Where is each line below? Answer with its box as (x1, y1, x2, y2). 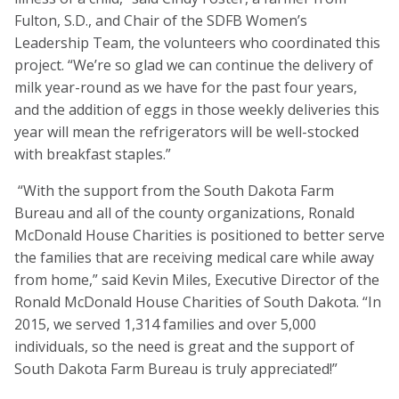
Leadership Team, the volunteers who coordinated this (14, 32, 380, 53)
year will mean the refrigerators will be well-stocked (14, 121, 359, 142)
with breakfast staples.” (14, 143, 171, 164)
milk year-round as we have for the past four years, (14, 77, 357, 97)
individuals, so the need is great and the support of (14, 336, 354, 356)
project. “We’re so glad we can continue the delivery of (14, 54, 373, 75)
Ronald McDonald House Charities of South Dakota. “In (14, 291, 381, 312)
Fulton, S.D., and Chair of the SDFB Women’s (14, 10, 307, 30)
